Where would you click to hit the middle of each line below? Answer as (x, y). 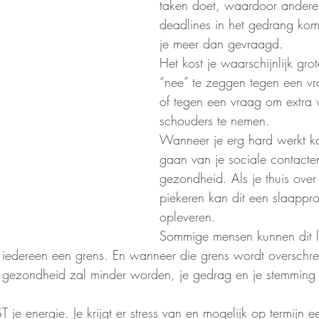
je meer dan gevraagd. (224, 43)
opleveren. (190, 216)
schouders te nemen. (217, 120)
